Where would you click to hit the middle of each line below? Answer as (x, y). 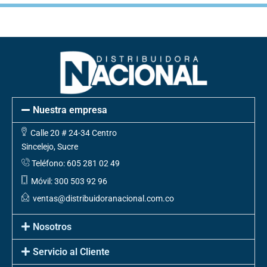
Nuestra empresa (70, 110)
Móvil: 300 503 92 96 (67, 181)
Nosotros (52, 227)
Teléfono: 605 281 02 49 (75, 164)
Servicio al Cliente (72, 252)
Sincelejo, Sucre (50, 147)
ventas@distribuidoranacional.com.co (102, 198)
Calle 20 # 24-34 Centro (72, 133)
